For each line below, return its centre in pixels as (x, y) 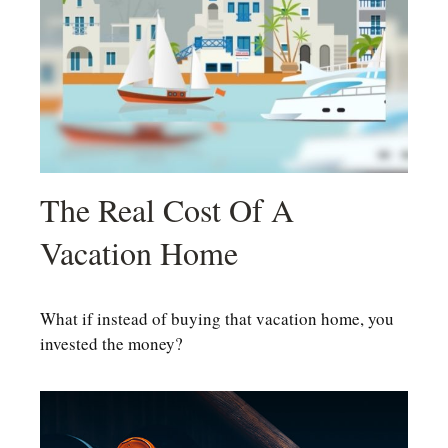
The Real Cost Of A (167, 209)
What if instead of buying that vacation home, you (217, 318)
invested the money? (111, 343)
